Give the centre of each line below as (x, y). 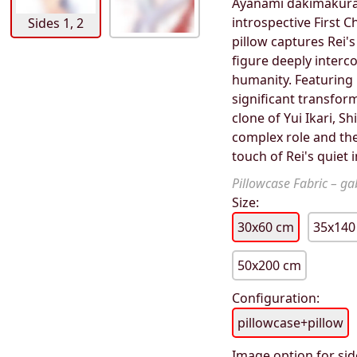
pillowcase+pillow (291, 323)
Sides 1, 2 (56, 24)
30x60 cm (266, 228)
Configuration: (276, 298)
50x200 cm (270, 266)
